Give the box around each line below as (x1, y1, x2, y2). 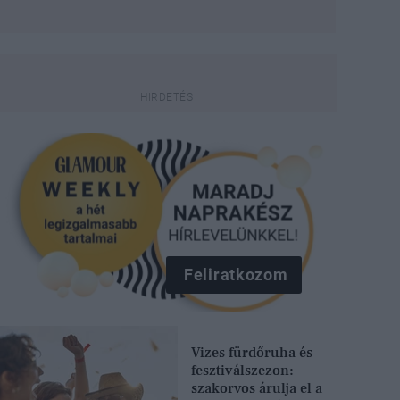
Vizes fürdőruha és (191, 343, 313, 362)
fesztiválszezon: (191, 361, 295, 379)
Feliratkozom (184, 265, 288, 284)
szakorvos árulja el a (191, 379, 323, 397)
